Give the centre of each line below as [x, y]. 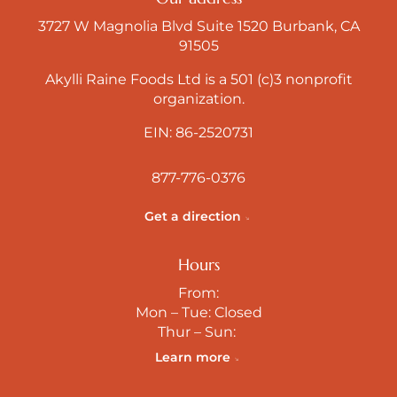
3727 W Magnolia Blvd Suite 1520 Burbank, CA [198, 26]
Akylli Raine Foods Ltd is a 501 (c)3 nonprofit [198, 79]
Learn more [192, 357]
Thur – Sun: [198, 331]
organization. [198, 98]
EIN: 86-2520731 [198, 132]
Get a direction [192, 216]
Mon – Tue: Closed [198, 312]
